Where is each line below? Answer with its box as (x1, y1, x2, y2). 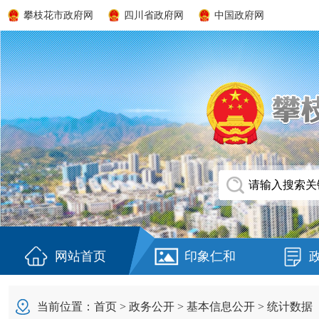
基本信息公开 (187, 300, 255, 313)
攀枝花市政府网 (23, 10, 93, 21)
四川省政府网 (124, 10, 184, 21)
